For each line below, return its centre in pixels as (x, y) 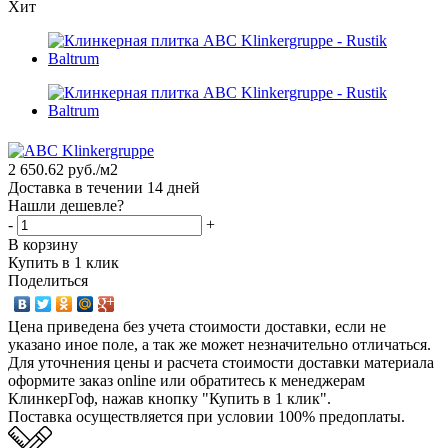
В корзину (43, 245)
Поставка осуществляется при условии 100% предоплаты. (206, 417)
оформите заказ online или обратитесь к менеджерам (186, 381)
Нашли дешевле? (66, 206)
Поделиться (48, 281)
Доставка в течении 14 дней (104, 188)
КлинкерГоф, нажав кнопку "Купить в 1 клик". (169, 399)
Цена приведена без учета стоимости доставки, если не (197, 327)
